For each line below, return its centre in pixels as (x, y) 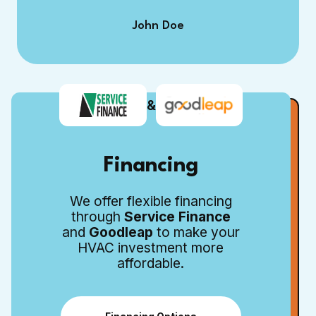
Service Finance (177, 217)
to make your (196, 232)
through (97, 217)
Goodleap (121, 232)
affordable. (151, 263)
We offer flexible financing (151, 201)
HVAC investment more (151, 248)
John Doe (158, 26)
